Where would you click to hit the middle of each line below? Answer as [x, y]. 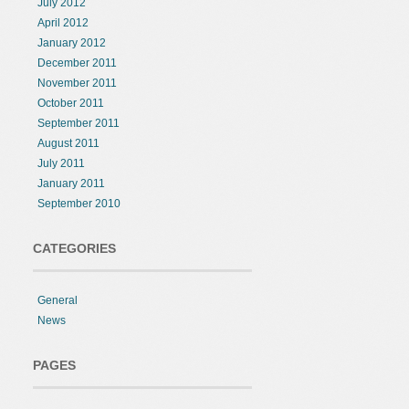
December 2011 [77, 63]
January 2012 [72, 43]
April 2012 [63, 23]
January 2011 [71, 184]
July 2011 [61, 163]
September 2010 [79, 204]
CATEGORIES [74, 248]
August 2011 [68, 143]
